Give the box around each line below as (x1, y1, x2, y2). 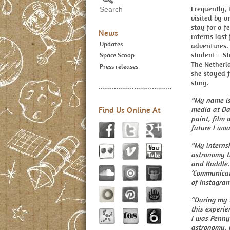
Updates (100, 40, 123, 48)
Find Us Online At (99, 105, 161, 115)
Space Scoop (100, 51, 135, 60)
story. (191, 78, 209, 87)
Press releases (100, 62, 138, 71)
